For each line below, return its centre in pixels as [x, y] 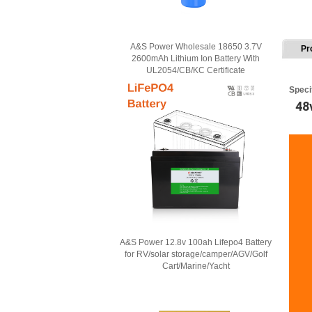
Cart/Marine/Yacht [196, 266]
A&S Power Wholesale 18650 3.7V [196, 47]
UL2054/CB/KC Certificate [196, 70]
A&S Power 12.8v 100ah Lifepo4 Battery [196, 242]
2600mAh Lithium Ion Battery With [196, 58]
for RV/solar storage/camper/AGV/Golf [196, 254]
